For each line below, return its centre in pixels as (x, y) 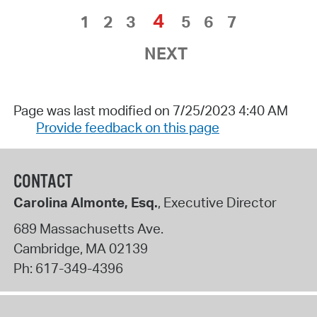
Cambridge (46, 249)
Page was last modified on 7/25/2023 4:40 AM (150, 110)
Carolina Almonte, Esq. (85, 202)
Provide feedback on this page (127, 127)
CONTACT (43, 182)
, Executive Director (217, 202)
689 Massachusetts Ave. (88, 229)
